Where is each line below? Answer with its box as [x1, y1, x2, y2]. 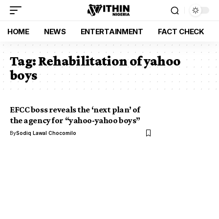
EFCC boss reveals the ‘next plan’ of [10, 105, 140, 114]
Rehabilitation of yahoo [38, 53, 181, 68]
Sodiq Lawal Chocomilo [16, 130, 76, 136]
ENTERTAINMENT [80, 26, 143, 36]
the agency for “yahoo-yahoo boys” [10, 115, 140, 125]
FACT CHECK [157, 26, 204, 36]
